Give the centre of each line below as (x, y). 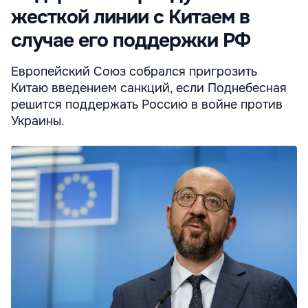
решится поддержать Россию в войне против (147, 105)
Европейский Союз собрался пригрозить (134, 72)
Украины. (38, 121)
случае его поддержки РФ (131, 41)
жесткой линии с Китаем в (130, 18)
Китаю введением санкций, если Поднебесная (149, 88)
